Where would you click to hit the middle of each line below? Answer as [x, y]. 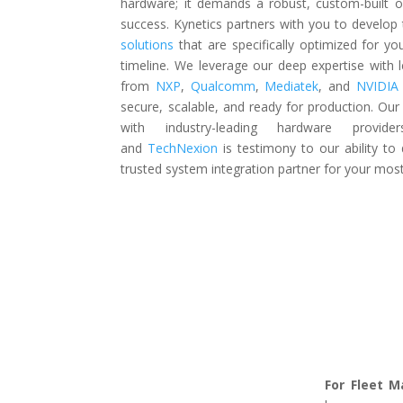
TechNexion [186, 148]
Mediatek [292, 85]
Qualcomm [223, 85]
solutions [148, 44]
